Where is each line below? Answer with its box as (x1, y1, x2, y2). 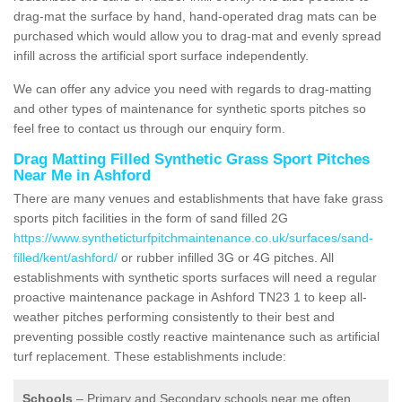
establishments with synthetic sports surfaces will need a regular (13, 269, 377, 284)
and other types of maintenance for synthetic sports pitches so (13, 100, 366, 116)
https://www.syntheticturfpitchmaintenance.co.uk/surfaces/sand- (13, 230, 373, 245)
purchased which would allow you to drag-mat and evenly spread (13, 28, 381, 43)
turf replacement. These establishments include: (13, 348, 286, 363)
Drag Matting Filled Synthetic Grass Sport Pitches (13, 150, 370, 168)
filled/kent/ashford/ (13, 249, 118, 265)
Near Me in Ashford (13, 166, 151, 184)
